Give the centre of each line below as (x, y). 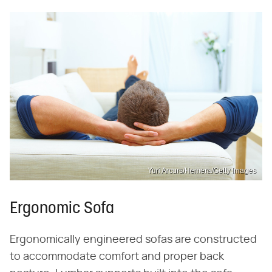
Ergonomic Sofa (62, 209)
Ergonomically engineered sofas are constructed (133, 240)
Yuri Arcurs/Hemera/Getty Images (202, 170)
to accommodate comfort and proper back (117, 257)
